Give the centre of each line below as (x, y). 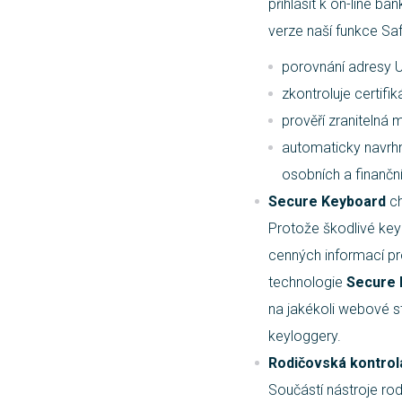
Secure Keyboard (327, 201)
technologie (307, 282)
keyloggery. (305, 336)
